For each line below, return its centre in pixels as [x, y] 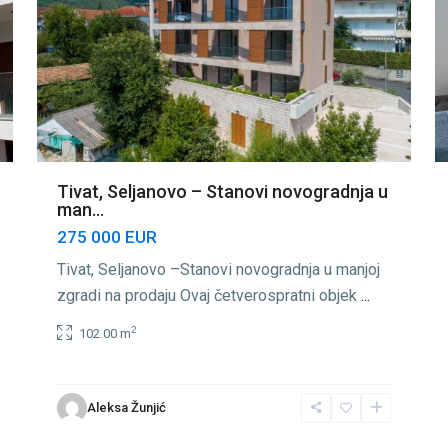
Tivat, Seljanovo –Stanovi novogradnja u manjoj [218, 269]
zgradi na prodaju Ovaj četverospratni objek [209, 295]
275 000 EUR [107, 236]
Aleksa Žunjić [126, 408]
